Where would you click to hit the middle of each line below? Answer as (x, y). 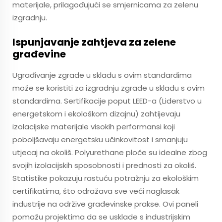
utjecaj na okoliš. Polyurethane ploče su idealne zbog (110, 152)
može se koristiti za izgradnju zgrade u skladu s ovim (109, 88)
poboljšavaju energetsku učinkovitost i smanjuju (100, 139)
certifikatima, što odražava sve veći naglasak (96, 191)
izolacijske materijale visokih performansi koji (94, 127)
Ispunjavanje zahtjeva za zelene (94, 42)
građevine (39, 54)
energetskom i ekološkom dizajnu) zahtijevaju (96, 114)
